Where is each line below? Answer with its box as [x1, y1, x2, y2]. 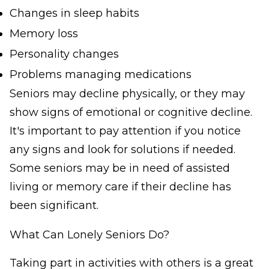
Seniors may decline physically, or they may [10, 87, 245, 101]
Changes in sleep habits [10, 7, 139, 20]
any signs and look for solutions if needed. [10, 143, 235, 157]
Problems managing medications [10, 68, 192, 82]
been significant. [10, 199, 98, 213]
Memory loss [10, 27, 78, 41]
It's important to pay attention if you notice [10, 124, 241, 138]
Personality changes [10, 47, 119, 61]
